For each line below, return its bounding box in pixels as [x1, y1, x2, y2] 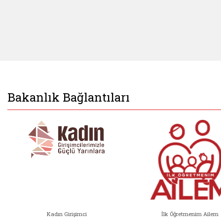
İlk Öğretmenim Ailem [161, 210, 219, 218]
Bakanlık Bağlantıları [7, 89, 130, 105]
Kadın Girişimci [46, 210, 87, 218]
